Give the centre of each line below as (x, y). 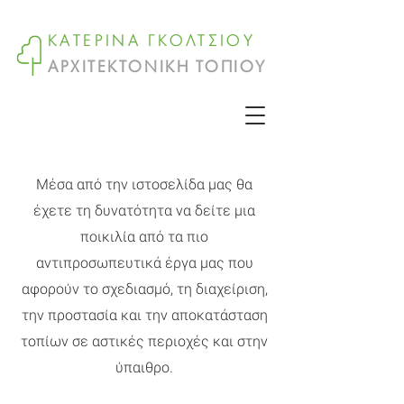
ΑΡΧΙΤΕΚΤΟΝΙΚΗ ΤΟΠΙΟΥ (157, 68)
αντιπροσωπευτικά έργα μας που (144, 263)
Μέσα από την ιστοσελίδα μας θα (144, 184)
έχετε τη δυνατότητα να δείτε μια (144, 211)
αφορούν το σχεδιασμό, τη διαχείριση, (144, 289)
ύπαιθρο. (144, 367)
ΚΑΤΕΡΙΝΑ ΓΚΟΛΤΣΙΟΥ (152, 42)
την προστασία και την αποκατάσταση (144, 315)
